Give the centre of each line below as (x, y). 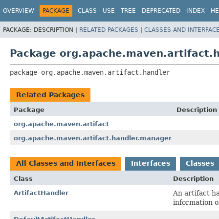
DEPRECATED (161, 11)
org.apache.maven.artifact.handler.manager (93, 138)
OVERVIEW (19, 11)
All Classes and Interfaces (66, 163)
